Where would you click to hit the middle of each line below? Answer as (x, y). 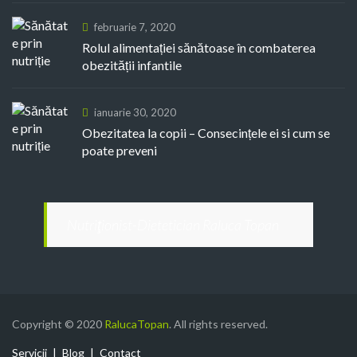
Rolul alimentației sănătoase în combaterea (199, 48)
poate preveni (120, 151)
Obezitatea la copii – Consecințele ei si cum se (206, 133)
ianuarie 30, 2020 (135, 113)
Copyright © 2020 (58, 324)
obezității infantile (132, 65)
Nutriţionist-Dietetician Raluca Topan (173, 225)
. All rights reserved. (218, 324)
